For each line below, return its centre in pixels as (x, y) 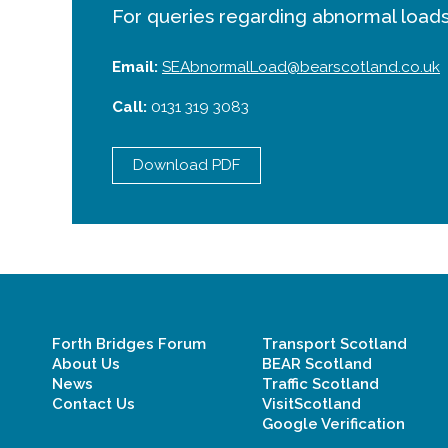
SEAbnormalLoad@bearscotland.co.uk (301, 67)
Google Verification (333, 424)
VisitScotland (311, 404)
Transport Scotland (334, 344)
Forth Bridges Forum (129, 344)
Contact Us (93, 404)
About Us (86, 364)
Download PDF (186, 165)
